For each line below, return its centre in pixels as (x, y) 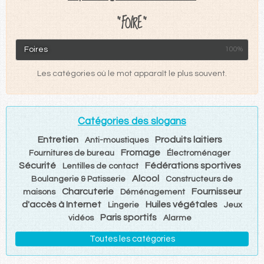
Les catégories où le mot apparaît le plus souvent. (132, 73)
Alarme (177, 218)
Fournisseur (216, 191)
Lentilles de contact (100, 166)
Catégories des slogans (132, 121)
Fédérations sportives (193, 165)
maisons (39, 192)
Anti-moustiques (116, 140)
